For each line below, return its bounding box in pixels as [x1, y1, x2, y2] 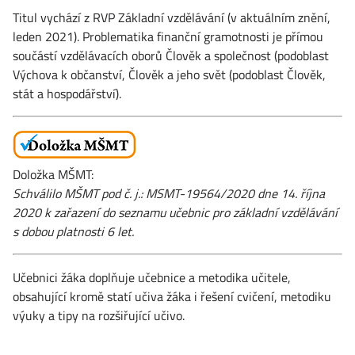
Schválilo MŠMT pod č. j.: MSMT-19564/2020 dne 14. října [13, 183, 325, 203]
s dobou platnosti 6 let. [13, 221, 134, 241]
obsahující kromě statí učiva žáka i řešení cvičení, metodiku [13, 286, 331, 306]
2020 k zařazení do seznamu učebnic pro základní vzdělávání [13, 202, 338, 222]
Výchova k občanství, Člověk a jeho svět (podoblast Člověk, [13, 64, 326, 84]
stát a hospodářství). [13, 83, 121, 103]
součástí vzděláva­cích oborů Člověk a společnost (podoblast [13, 45, 329, 65]
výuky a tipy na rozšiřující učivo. [13, 305, 185, 325]
